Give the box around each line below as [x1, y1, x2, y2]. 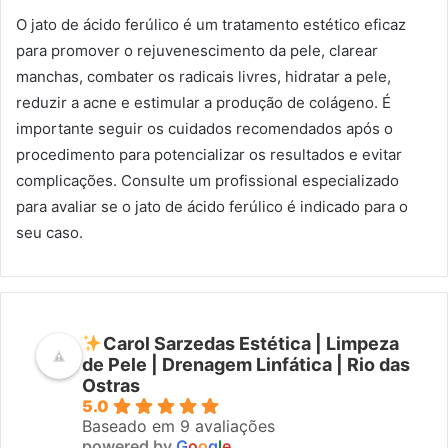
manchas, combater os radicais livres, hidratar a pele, [16, 67, 391, 86]
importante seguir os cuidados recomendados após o [16, 119, 393, 138]
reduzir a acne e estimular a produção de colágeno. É [16, 93, 391, 112]
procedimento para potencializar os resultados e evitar [16, 145, 402, 164]
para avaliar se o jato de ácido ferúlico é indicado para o [16, 197, 408, 216]
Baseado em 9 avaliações [82, 416, 275, 436]
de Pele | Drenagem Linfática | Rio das [82, 354, 410, 375]
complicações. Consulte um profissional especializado [16, 171, 399, 190]
